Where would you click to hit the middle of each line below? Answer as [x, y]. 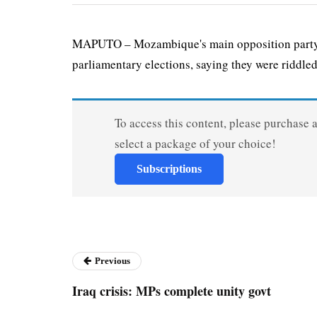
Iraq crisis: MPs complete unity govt [172, 290]
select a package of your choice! [195, 143]
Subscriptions [169, 168]
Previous [113, 260]
